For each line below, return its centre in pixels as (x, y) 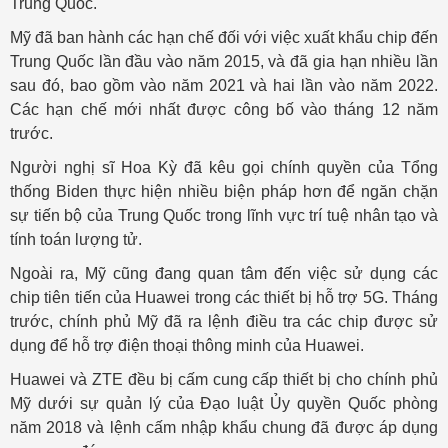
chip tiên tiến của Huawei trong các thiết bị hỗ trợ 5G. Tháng (224, 297)
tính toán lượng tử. (76, 239)
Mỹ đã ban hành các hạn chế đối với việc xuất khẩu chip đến (224, 37)
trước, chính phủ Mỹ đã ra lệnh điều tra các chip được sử (224, 321)
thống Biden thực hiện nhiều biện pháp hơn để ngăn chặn (224, 191)
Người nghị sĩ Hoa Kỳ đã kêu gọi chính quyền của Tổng (224, 167)
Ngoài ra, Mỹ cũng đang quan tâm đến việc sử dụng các (224, 273)
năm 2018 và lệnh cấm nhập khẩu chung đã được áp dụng (224, 427)
